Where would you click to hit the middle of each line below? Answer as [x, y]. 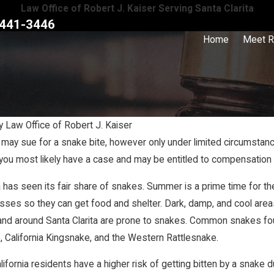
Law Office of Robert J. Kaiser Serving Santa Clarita [137, 9]
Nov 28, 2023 [151, 150]
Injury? [130, 180]
